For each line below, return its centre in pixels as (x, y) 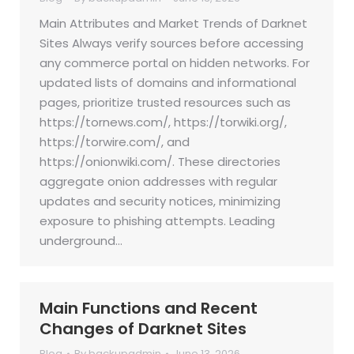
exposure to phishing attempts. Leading (157, 221)
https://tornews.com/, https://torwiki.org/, (163, 122)
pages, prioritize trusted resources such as (165, 102)
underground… (81, 241)
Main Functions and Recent (149, 308)
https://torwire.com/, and (115, 142)
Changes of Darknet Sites (143, 329)
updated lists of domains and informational (168, 83)
